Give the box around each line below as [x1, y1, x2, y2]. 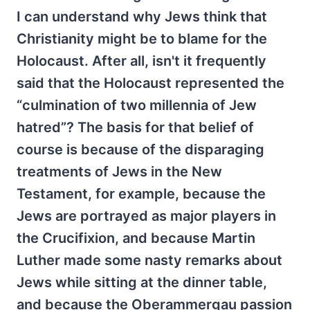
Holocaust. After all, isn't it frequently [17, 53, 266, 69]
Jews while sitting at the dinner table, [17, 274, 267, 291]
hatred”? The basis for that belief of [17, 119, 254, 136]
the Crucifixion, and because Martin [17, 230, 255, 246]
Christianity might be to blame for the [17, 30, 267, 47]
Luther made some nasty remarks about [17, 252, 282, 268]
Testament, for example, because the [17, 185, 266, 202]
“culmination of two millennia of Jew [17, 97, 257, 113]
